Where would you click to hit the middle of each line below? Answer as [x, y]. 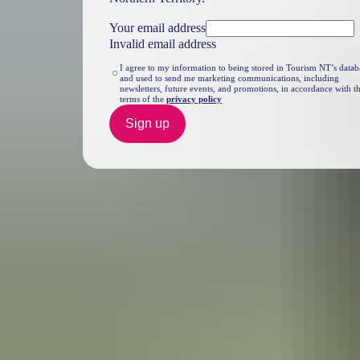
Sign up [147, 124]
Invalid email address [162, 44]
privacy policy [194, 100]
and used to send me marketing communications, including [230, 79]
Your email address [157, 28]
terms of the [143, 100]
